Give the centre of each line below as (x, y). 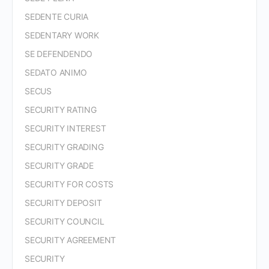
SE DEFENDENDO (59, 54)
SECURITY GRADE (59, 165)
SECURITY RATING (61, 110)
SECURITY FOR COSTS (69, 184)
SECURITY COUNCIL (65, 221)
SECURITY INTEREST (65, 128)
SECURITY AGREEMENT (71, 240)
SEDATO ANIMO (56, 72)
